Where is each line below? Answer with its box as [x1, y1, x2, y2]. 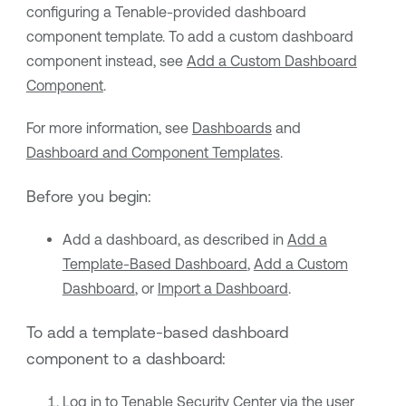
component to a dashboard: [25, 349, 226, 368]
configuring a [25, 4, 115, 21]
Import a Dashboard [157, 280, 288, 297]
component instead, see [25, 53, 187, 70]
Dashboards [191, 120, 272, 137]
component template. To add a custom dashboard [25, 28, 353, 45]
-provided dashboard [166, 4, 306, 21]
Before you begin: [25, 187, 151, 206]
